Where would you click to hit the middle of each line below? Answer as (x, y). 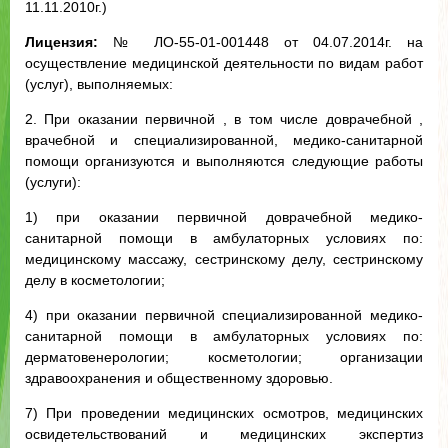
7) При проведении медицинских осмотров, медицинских (224, 413)
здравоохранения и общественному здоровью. (179, 378)
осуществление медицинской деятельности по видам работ (224, 63)
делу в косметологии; (95, 280)
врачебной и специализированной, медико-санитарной (224, 140)
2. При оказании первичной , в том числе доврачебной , (224, 119)
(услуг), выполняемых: (99, 84)
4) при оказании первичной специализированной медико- (224, 315)
